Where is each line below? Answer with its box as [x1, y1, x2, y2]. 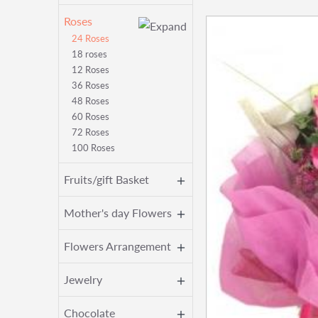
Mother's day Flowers [64, 206, 172, 219]
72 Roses [72, 126, 109, 138]
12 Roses [72, 64, 109, 75]
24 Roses [72, 33, 109, 44]
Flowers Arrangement [64, 239, 171, 253]
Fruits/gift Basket [64, 172, 149, 186]
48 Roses [72, 95, 109, 106]
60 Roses [72, 111, 109, 122]
